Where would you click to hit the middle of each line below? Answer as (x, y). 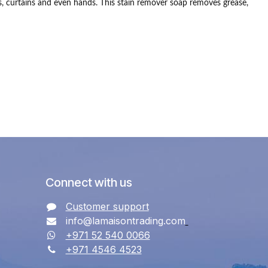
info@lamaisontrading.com (124, 221)
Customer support (107, 206)
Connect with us (89, 182)
